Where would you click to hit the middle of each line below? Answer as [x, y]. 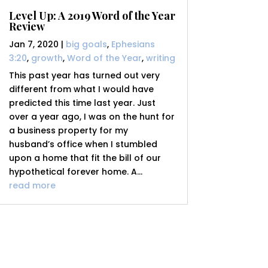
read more [32, 186]
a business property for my [68, 131]
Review [27, 27]
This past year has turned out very [84, 76]
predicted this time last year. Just [82, 103]
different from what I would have [81, 89]
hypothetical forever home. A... [75, 172]
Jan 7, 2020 [33, 45]
